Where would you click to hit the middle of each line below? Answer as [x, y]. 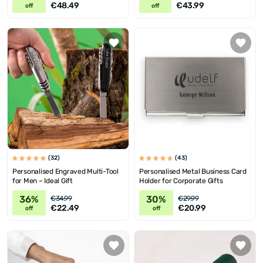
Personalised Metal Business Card [193, 172]
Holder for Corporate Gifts [181, 181]
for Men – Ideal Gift [43, 181]
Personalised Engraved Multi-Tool [65, 172]
